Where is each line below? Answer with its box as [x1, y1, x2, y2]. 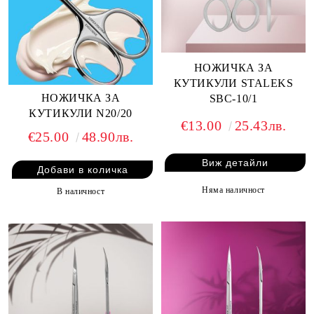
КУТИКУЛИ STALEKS [173, 77, 294, 89]
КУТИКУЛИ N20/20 [29, 107, 132, 120]
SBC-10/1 [209, 93, 258, 104]
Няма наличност [202, 184, 265, 195]
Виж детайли [202, 156, 268, 168]
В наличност [56, 186, 105, 197]
